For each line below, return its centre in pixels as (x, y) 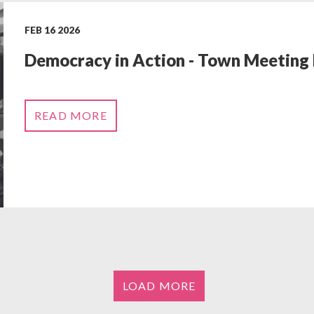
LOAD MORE (159, 286)
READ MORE (70, 116)
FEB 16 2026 (52, 30)
